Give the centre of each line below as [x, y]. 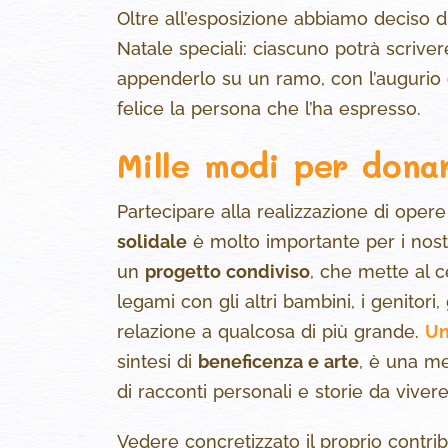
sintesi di [157, 362]
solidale [152, 242]
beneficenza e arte [278, 362]
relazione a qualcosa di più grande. [271, 332]
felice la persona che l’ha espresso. [269, 109]
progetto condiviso [227, 272]
